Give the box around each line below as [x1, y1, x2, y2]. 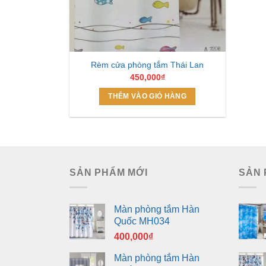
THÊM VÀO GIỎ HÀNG [108, 93, 187, 100]
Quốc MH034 [114, 216, 170, 226]
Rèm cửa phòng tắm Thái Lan [91, 60, 204, 70]
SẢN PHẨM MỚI [69, 167, 148, 178]
